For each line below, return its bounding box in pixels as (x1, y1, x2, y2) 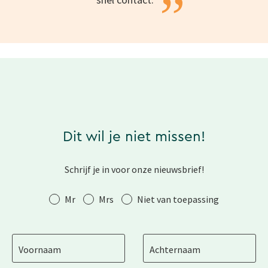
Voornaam (19, 243, 62, 255)
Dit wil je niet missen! (63, 130, 205, 145)
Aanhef (11, 188, 54, 207)
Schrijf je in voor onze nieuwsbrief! (64, 163, 204, 176)
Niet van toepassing (137, 193, 219, 206)
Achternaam (150, 243, 201, 255)
